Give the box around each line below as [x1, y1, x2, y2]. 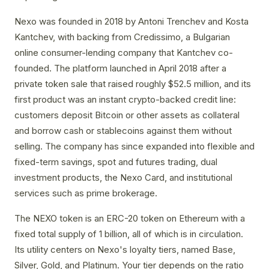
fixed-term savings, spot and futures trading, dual [14, 156, 217, 168]
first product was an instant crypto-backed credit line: [14, 94, 236, 106]
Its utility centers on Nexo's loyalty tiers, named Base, [14, 244, 235, 256]
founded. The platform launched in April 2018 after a [14, 62, 226, 74]
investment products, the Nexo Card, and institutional [14, 172, 232, 184]
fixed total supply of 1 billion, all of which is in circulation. [14, 228, 243, 240]
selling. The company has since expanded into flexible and [14, 141, 255, 153]
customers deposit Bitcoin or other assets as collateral [14, 109, 240, 121]
